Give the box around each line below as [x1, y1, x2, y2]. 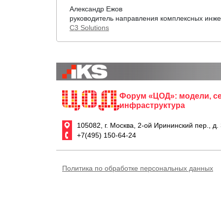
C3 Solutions [70, 24, 109, 32]
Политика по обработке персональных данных [62, 164, 213, 172]
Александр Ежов [70, 5, 122, 13]
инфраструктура [119, 101, 185, 110]
